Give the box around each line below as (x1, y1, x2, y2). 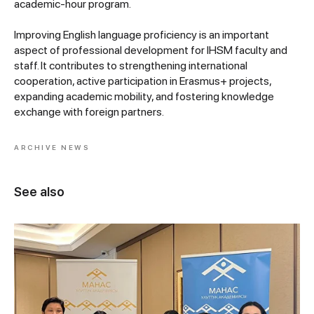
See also (14, 184, 64, 199)
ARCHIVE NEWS (14, 143, 90, 151)
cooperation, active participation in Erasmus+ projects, (14, 74, 271, 88)
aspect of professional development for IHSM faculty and (14, 43, 287, 57)
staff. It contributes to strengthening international (14, 59, 247, 72)
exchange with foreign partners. (14, 105, 164, 118)
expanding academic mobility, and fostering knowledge (14, 90, 274, 103)
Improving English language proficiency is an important (14, 28, 269, 41)
